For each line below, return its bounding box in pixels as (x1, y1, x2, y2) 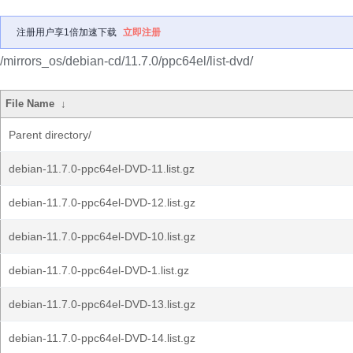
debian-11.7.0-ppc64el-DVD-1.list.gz (9, 264, 189, 277)
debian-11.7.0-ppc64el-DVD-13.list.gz (9, 298, 195, 310)
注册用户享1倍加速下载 (17, 27, 117, 38)
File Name (6, 98, 55, 110)
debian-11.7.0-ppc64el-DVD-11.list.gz (9, 162, 195, 175)
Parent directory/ (9, 128, 91, 141)
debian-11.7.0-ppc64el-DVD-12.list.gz (9, 196, 195, 209)
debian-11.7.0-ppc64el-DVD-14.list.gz (9, 332, 195, 344)
